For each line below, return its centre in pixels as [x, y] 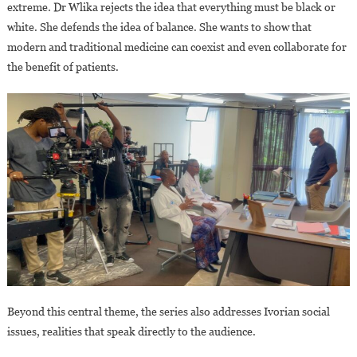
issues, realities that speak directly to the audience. [131, 331]
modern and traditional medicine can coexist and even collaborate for [177, 47]
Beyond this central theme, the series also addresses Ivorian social [168, 311]
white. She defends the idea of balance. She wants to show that [159, 27]
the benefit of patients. [63, 67]
